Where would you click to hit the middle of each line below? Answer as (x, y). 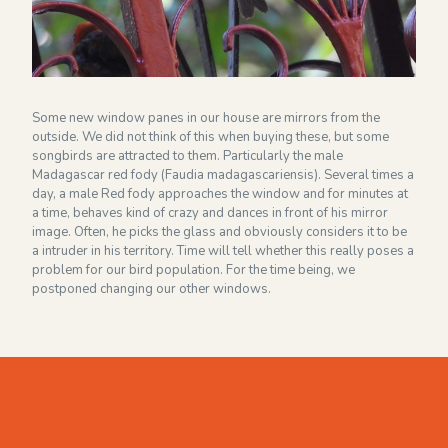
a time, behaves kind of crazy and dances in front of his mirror (210, 212)
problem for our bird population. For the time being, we (194, 269)
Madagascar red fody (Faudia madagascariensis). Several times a (223, 174)
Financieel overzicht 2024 (136, 41)
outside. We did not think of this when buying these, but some (211, 136)
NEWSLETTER (93, 107)
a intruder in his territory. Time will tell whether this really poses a (223, 250)
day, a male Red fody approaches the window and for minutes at (220, 193)
